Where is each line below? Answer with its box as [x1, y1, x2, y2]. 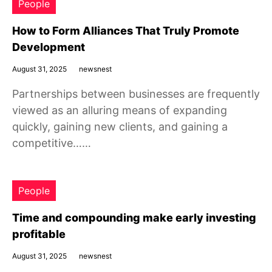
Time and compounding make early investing [12, 211, 256, 224]
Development [12, 41, 85, 53]
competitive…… [12, 137, 91, 149]
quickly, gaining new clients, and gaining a [12, 120, 228, 133]
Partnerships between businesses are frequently [12, 87, 260, 100]
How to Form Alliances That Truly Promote [12, 24, 239, 37]
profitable [12, 228, 66, 240]
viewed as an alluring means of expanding [12, 104, 227, 117]
